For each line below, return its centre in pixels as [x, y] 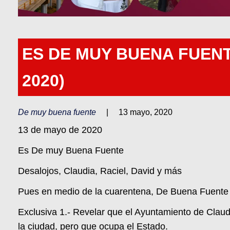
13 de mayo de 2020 [60, 130]
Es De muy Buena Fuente [71, 151]
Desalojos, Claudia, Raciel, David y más [100, 171]
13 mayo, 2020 [146, 112]
